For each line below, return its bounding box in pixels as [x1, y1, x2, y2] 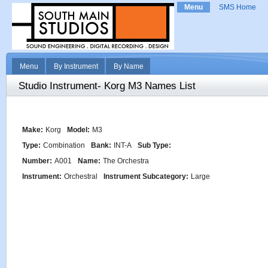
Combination [43, 141, 85, 150]
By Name [114, 62, 144, 71]
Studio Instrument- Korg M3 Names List [19, 80, 196, 92]
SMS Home [219, 3, 256, 11]
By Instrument [54, 62, 98, 71]
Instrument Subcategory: [103, 172, 188, 181]
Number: [22, 157, 52, 165]
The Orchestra [103, 157, 149, 165]
